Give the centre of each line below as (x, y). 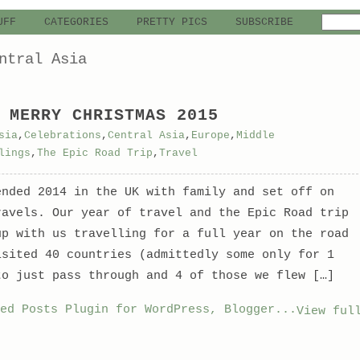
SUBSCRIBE (264, 22)
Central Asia (146, 135)
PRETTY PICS (172, 22)
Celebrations (62, 135)
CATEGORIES (76, 22)
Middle (255, 135)
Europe (210, 135)
